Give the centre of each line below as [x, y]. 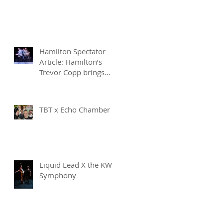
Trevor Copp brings [72, 72]
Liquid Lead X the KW [76, 165]
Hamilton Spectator [72, 51]
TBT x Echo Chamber [75, 109]
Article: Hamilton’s [71, 61]
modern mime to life [75, 82]
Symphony [58, 175]
